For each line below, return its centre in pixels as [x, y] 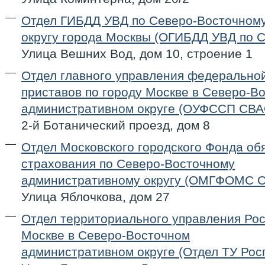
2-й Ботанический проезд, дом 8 [116, 125]
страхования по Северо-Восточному [128, 164]
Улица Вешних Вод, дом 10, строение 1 [137, 54]
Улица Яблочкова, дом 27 [96, 197]
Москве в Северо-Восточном [106, 235]
